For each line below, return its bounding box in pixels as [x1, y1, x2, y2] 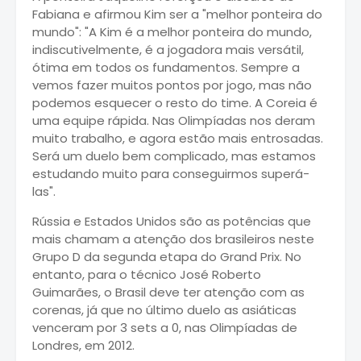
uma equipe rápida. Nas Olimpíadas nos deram [32, 111, 315, 129]
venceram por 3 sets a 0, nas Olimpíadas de [32, 318, 297, 336]
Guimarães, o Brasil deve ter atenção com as [32, 283, 305, 301]
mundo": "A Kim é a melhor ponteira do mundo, [32, 23, 312, 40]
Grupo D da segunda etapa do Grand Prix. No [32, 247, 301, 265]
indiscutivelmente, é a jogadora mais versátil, [32, 40, 304, 58]
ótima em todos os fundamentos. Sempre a [32, 58, 300, 76]
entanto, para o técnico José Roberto [32, 265, 261, 283]
